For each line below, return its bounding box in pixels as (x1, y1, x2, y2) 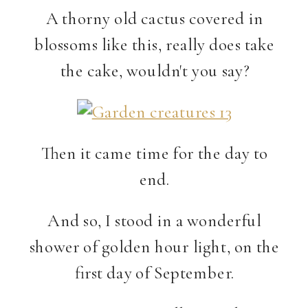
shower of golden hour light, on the (29, 235, 280, 257)
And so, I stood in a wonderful (47, 210, 262, 231)
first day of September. (75, 261, 234, 283)
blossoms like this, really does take (34, 33, 275, 55)
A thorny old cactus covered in (45, 8, 263, 29)
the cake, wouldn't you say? (60, 59, 249, 81)
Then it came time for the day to (41, 142, 268, 164)
